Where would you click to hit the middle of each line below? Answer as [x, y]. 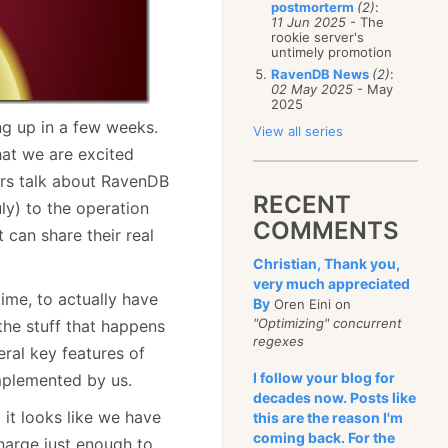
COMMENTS [326, 230]
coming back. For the [324, 437]
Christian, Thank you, [327, 263]
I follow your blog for [324, 377]
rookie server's [318, 37]
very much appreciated [332, 283]
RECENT [302, 204]
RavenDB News [322, 74]
